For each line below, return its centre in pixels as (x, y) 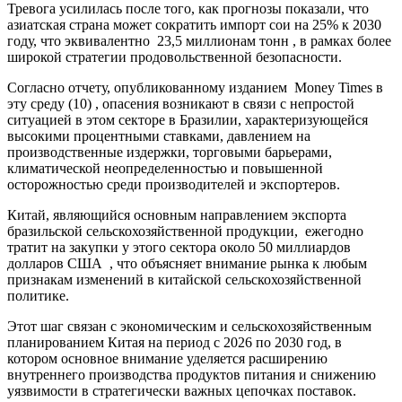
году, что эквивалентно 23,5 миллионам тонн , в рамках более (199, 41)
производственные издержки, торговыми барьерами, (170, 153)
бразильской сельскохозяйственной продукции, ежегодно (185, 232)
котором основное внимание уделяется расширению (167, 359)
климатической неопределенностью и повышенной (165, 169)
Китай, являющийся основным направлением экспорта (177, 215)
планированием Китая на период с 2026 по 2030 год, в (175, 343)
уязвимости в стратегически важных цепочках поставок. (182, 391)
